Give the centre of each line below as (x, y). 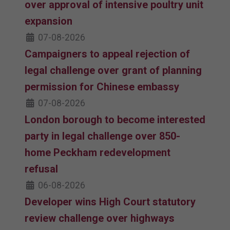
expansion (49, 21)
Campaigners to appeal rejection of (107, 54)
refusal (41, 169)
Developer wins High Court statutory (110, 202)
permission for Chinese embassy (102, 87)
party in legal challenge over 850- (102, 136)
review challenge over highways (100, 218)
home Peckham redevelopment (98, 152)
